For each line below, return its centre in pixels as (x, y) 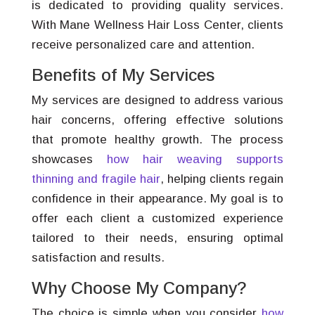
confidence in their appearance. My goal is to (157, 199)
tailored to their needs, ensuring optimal (157, 238)
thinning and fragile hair (96, 179)
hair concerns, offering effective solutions (157, 120)
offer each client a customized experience (157, 218)
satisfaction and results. (98, 258)
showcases (69, 159)
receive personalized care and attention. (143, 45)
